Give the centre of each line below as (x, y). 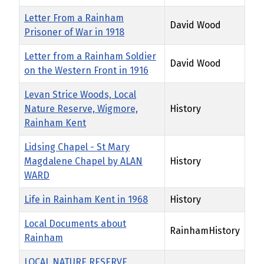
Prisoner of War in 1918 (74, 32)
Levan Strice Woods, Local (80, 95)
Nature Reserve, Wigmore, (81, 109)
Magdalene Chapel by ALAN (83, 161)
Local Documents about (75, 224)
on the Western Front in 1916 (86, 71)
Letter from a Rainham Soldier (90, 57)
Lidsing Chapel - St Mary (77, 147)
